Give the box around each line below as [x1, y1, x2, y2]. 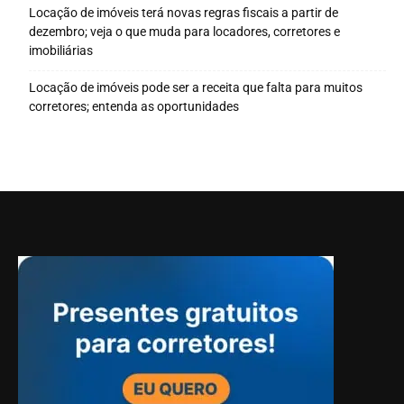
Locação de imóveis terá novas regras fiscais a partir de [29, 5, 338, 21]
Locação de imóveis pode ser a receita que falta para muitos [29, 80, 363, 96]
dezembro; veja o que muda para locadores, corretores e [29, 24, 340, 40]
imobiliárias [29, 43, 93, 59]
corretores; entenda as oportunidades [29, 99, 239, 115]
